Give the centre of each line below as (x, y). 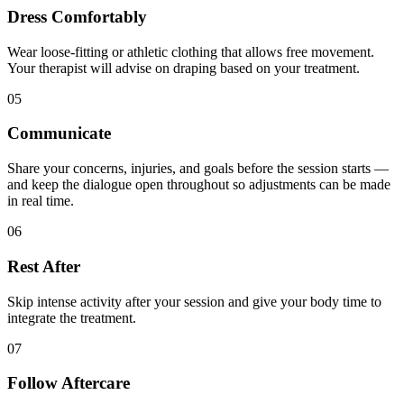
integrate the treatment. (72, 317)
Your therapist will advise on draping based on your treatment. (184, 68)
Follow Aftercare (69, 383)
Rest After (44, 266)
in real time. (41, 201)
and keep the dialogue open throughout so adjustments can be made (199, 185)
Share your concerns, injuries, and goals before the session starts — (198, 169)
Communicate (59, 133)
